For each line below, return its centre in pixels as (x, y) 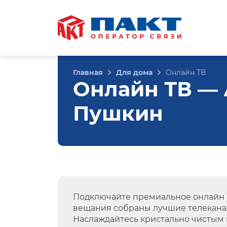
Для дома (134, 72)
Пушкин (118, 113)
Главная (88, 72)
